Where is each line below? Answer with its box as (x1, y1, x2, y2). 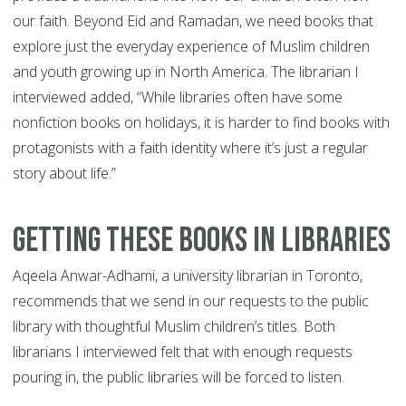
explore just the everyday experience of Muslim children (13, 36, 370, 57)
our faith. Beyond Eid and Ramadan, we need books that (13, 11, 373, 32)
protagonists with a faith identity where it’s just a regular (13, 138, 368, 159)
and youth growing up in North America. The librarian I (13, 62, 359, 82)
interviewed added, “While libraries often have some (13, 87, 343, 108)
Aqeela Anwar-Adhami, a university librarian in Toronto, (13, 266, 362, 286)
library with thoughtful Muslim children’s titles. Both (13, 316, 335, 337)
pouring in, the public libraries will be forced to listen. (13, 367, 344, 388)
